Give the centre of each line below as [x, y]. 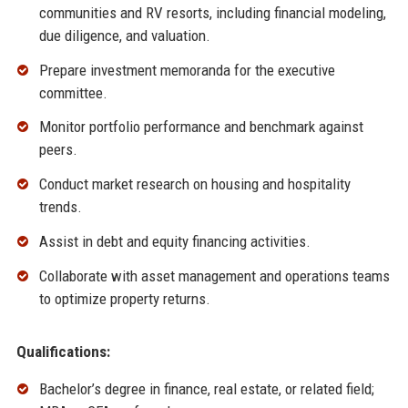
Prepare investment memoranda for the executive [187, 70]
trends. [60, 207]
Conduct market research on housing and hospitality [194, 184]
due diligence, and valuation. [124, 35]
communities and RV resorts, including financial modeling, [212, 12]
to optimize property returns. [124, 298]
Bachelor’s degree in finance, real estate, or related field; [206, 388]
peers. [58, 150]
